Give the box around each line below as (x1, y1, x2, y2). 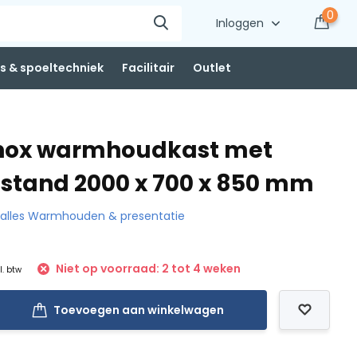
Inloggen (216, 15, 268, 31)
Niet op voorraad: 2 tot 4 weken (53, 261, 241, 277)
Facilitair (121, 60, 175, 76)
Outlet (192, 60, 231, 76)
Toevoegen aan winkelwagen (53, 302, 224, 318)
